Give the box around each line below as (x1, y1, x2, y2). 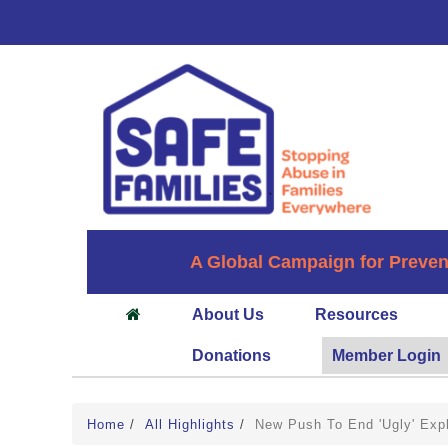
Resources (315, 306, 398, 324)
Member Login (332, 347, 441, 365)
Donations (192, 347, 271, 365)
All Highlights (145, 417, 240, 433)
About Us (192, 306, 264, 324)
